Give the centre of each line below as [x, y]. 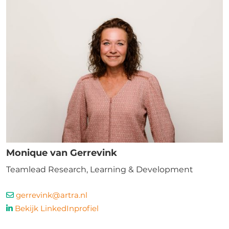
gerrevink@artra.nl [52, 195]
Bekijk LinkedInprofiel [57, 208]
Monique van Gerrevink [62, 153]
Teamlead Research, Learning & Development [100, 169]
